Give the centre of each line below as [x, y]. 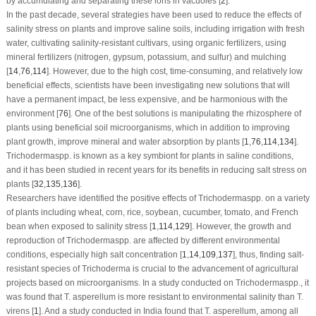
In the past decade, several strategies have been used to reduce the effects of [153, 14]
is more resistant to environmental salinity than [206, 297]
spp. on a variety [278, 198]
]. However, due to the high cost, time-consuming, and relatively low [174, 71]
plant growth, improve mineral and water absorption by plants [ [125, 141]
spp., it [296, 282]
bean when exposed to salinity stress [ [79, 226]
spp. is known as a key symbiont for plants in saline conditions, [174, 156]
